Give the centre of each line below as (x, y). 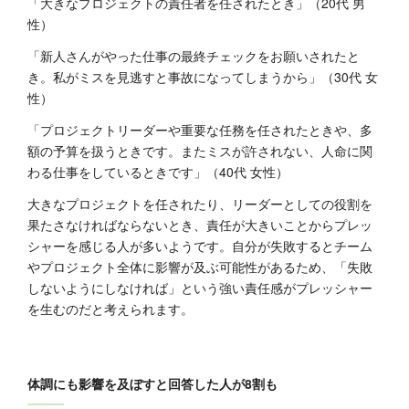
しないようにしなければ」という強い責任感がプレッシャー (200, 288)
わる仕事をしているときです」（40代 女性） (158, 172)
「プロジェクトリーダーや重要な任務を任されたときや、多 (200, 130)
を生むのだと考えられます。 (110, 309)
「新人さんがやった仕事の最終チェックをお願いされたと (194, 56)
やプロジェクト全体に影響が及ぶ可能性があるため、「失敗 (200, 267)
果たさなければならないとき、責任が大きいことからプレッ (200, 225)
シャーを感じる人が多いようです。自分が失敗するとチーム (200, 246)
